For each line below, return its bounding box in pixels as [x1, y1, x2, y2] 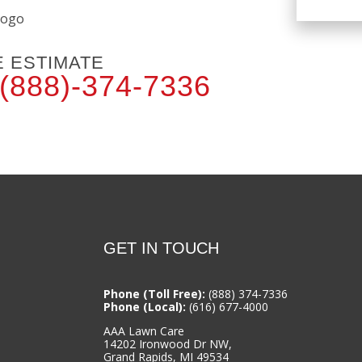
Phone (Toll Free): [103, 286, 206, 302]
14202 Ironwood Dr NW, [103, 336, 233, 352]
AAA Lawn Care [103, 323, 185, 339]
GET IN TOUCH [103, 238, 220, 257]
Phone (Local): [103, 299, 187, 315]
